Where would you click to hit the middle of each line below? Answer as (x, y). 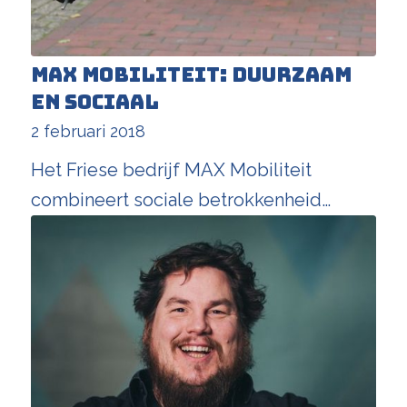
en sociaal (94, 102)
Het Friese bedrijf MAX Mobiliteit (171, 169)
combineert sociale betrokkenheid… (180, 199)
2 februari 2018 (88, 131)
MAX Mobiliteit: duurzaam (191, 74)
